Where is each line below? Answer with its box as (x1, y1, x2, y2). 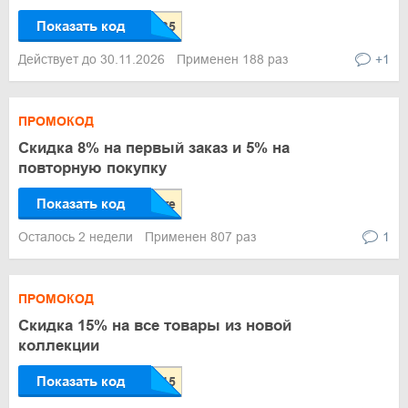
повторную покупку (18, 159, 167, 177)
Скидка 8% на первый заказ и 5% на (18, 139, 290, 157)
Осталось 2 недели (18, 229, 137, 244)
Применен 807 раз (145, 229, 256, 244)
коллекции (18, 337, 99, 354)
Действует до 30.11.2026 (18, 52, 168, 66)
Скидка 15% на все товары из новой (18, 317, 291, 334)
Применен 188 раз (177, 52, 288, 66)
